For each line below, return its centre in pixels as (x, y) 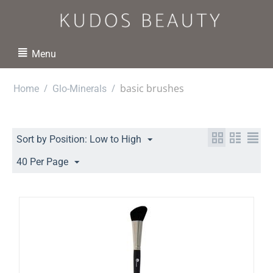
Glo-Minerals (80, 88)
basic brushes (152, 88)
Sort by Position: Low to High (79, 139)
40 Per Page (42, 161)
